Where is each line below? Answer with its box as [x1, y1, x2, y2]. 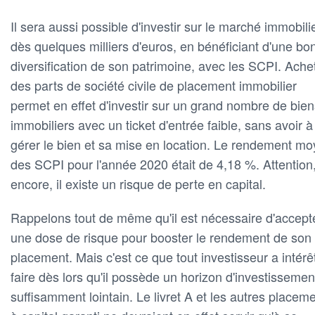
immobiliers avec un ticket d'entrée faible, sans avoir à [11, 115, 313, 134]
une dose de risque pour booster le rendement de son [11, 228, 311, 247]
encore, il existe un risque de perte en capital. [11, 174, 266, 193]
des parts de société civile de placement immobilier [11, 76, 297, 95]
